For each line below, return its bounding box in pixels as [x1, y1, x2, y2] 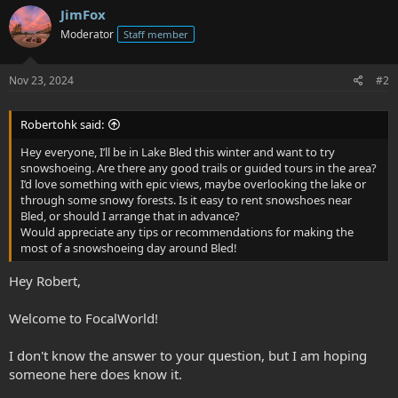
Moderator [60, 27, 114, 42]
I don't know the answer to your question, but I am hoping [9, 346, 367, 364]
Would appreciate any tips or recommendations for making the [20, 223, 354, 240]
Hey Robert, [9, 272, 81, 290]
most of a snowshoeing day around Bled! [20, 239, 237, 256]
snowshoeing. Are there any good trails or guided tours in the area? [20, 159, 377, 176]
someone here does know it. [9, 365, 182, 383]
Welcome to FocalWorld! [9, 309, 158, 327]
